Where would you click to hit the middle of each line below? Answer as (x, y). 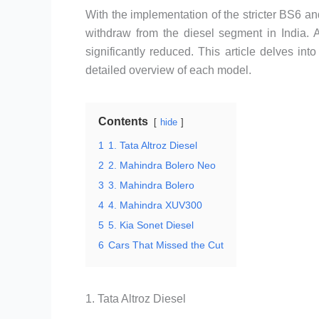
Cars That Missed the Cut (166, 245)
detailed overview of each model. (168, 70)
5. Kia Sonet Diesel (151, 225)
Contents (123, 121)
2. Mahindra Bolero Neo (162, 165)
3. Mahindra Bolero (151, 185)
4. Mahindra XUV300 (155, 205)
